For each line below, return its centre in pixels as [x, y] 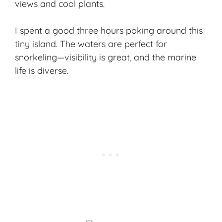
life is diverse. [42, 71]
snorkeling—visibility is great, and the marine [106, 57]
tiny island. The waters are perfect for [91, 44]
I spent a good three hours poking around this [109, 31]
